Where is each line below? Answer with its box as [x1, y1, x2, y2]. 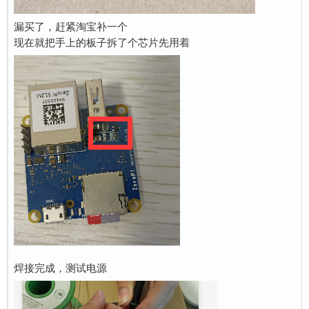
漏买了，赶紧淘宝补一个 [14, 20, 128, 32]
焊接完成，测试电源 [14, 261, 107, 274]
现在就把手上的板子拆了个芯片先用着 [14, 36, 190, 48]
